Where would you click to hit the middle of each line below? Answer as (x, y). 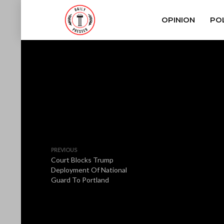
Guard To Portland (80, 180)
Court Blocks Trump (82, 160)
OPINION (178, 20)
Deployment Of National (89, 170)
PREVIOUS (64, 150)
